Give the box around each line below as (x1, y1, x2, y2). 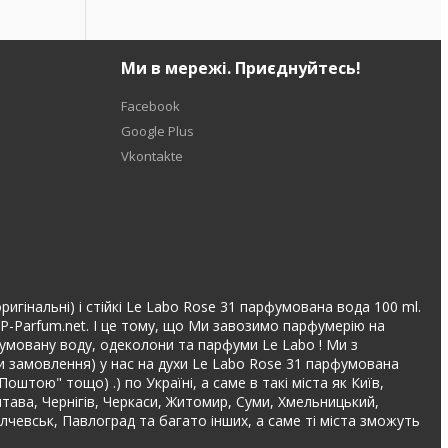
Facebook (121, 97, 181, 115)
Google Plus (121, 122, 195, 140)
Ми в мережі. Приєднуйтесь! (121, 57, 362, 79)
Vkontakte (121, 147, 184, 165)
